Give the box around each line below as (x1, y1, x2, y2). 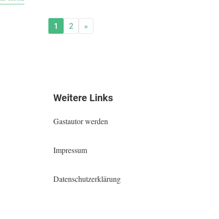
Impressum (53, 144, 88, 155)
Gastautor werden (53, 115, 109, 126)
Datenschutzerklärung (53, 173, 121, 184)
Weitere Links (53, 91, 113, 104)
